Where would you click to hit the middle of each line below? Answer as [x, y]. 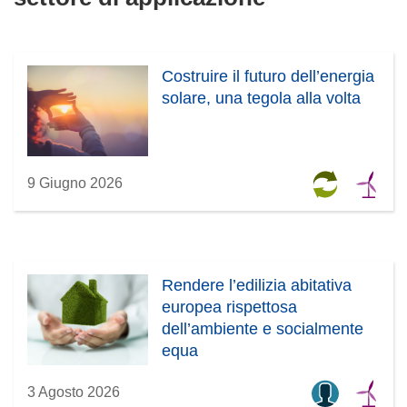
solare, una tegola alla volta [262, 98]
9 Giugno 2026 [75, 183]
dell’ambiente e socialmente [263, 328]
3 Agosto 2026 [74, 392]
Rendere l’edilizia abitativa [257, 285]
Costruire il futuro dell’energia [268, 76]
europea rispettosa [230, 307]
